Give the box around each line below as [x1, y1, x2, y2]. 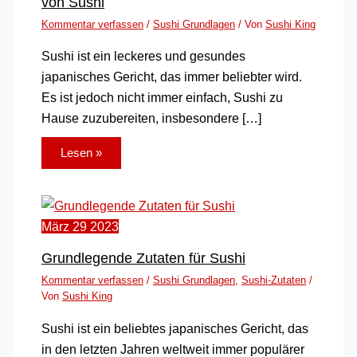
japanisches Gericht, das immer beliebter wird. [41, 69, 302, 84]
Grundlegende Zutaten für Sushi [41, 249, 245, 267]
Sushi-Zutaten [241, 274, 306, 287]
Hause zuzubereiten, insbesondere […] [41, 111, 261, 126]
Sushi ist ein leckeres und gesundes [41, 49, 245, 64]
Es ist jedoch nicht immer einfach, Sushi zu [41, 90, 283, 105]
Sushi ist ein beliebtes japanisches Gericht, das [41, 320, 308, 335]
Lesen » [60, 146, 102, 159]
